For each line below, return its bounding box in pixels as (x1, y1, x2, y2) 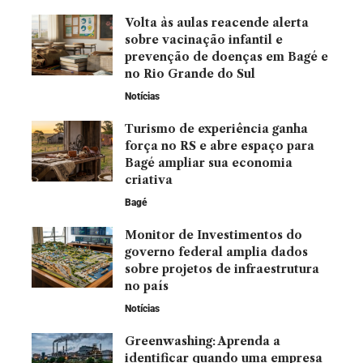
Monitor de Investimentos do (125, 227, 302, 242)
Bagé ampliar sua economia (125, 155, 293, 170)
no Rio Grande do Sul (125, 66, 255, 81)
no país (125, 278, 169, 293)
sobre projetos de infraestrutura (125, 261, 319, 276)
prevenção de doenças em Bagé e (125, 49, 328, 64)
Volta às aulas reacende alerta (125, 15, 309, 30)
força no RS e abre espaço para (125, 138, 314, 153)
